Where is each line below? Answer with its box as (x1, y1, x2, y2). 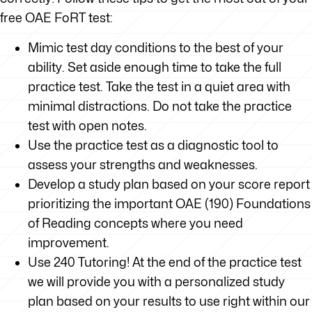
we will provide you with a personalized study (28, 274, 285, 289)
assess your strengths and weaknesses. (28, 157, 258, 172)
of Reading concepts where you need (28, 216, 243, 231)
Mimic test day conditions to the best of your (28, 40, 283, 55)
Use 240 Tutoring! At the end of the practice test (28, 255, 302, 270)
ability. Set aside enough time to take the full (28, 60, 281, 75)
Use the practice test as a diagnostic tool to (28, 138, 279, 153)
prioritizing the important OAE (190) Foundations (28, 196, 311, 211)
